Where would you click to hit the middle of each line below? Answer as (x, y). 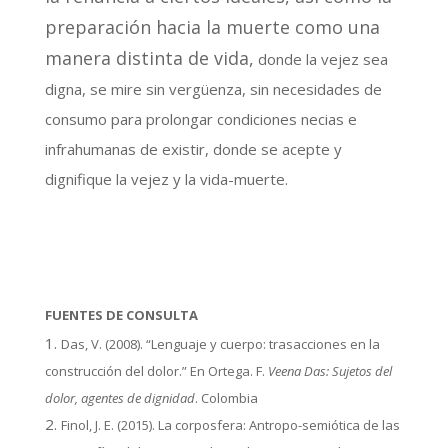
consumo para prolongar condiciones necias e (200, 118)
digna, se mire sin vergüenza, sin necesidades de (213, 88)
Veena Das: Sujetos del (329, 370)
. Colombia (226, 397)
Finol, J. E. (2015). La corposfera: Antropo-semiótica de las (230, 424)
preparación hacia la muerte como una (212, 26)
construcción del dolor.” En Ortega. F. (156, 370)
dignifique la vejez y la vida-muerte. (166, 178)
